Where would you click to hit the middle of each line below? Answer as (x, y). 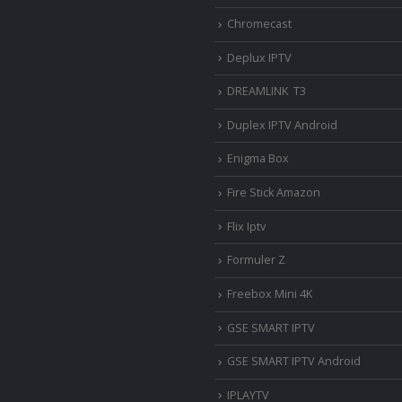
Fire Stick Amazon (274, 192)
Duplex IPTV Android (282, 125)
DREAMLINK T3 (267, 92)
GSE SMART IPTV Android (294, 362)
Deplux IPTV (259, 57)
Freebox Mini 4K (270, 293)
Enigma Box (258, 159)
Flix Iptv (246, 226)
